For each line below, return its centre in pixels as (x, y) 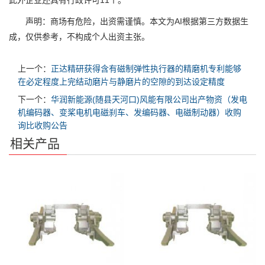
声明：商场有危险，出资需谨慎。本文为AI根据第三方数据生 (129, 21)
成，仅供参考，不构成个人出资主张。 (79, 37)
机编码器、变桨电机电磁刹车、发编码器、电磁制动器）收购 (130, 112)
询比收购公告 (43, 125)
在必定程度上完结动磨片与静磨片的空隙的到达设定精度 (121, 82)
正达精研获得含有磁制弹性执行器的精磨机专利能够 (146, 69)
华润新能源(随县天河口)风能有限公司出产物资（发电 (149, 99)
